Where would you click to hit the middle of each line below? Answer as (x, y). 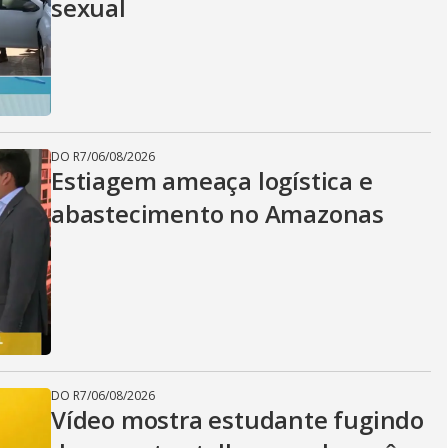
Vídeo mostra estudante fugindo (237, 419)
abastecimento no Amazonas (217, 213)
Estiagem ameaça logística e (212, 180)
